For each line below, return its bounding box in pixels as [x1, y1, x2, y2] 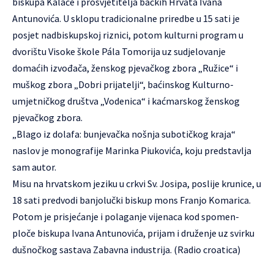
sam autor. [12, 161, 56, 173]
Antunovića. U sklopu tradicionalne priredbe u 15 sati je [12, 12, 240, 24]
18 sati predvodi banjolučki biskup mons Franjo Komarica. [12, 194, 251, 206]
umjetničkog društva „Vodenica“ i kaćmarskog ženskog [12, 95, 240, 107]
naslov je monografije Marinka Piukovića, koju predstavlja [12, 144, 251, 157]
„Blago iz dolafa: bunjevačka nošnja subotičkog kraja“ [12, 128, 235, 140]
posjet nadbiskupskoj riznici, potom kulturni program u [12, 29, 243, 41]
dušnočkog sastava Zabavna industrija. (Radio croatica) [12, 243, 240, 256]
